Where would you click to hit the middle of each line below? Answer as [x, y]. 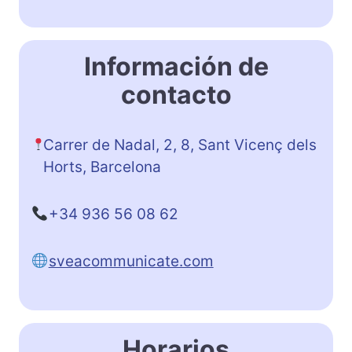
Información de [176, 67]
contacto [176, 95]
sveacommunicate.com [131, 262]
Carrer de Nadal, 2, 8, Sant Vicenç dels [180, 145]
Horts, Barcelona [103, 167]
